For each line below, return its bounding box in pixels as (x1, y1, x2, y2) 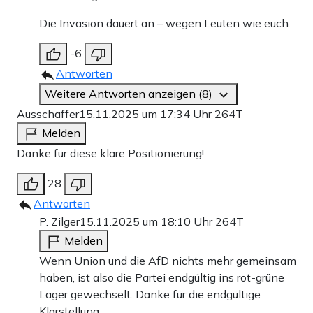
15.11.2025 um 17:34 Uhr (79, 107, 214, 122)
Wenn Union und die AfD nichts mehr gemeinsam (39, 254, 296, 268)
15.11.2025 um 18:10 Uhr (80, 214, 215, 229)
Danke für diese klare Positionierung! (17, 146, 204, 161)
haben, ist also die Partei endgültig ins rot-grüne (39, 270, 284, 285)
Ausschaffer (17, 107, 79, 122)
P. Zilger (39, 214, 80, 229)
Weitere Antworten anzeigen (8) (45, 87, 215, 101)
